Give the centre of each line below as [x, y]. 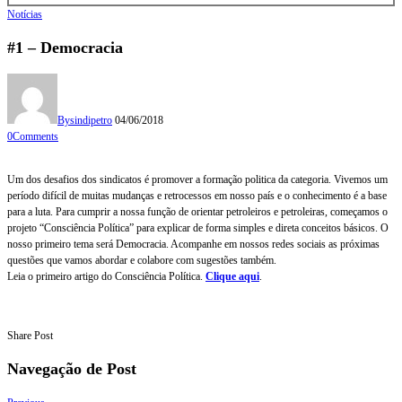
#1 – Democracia [65, 47]
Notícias [25, 14]
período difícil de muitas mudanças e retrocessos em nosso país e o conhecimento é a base [197, 195]
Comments [35, 136]
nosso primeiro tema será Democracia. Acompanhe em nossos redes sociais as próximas [193, 244]
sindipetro [91, 120]
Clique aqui [232, 276]
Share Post [30, 335]
